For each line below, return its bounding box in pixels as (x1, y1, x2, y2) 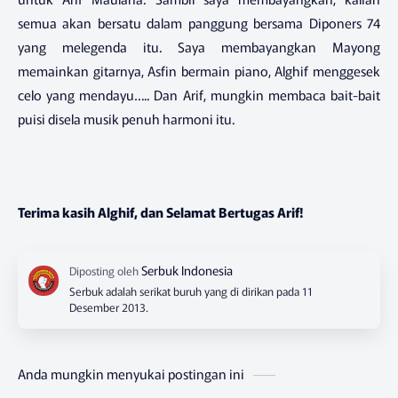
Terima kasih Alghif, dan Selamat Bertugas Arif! (18, 202, 304, 221)
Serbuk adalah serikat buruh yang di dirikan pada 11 (69, 282, 313, 299)
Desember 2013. (69, 298, 148, 315)
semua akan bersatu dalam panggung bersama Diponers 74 (18, 12, 380, 32)
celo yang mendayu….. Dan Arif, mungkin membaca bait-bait (18, 84, 380, 104)
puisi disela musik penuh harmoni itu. (18, 108, 235, 128)
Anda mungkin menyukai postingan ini (18, 363, 244, 383)
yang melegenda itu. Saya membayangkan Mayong (18, 36, 380, 56)
